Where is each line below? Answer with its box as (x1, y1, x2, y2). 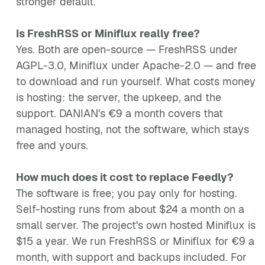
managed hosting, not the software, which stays (16, 122, 249, 136)
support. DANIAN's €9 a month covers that (16, 106, 223, 120)
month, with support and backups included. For (16, 250, 247, 264)
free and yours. (16, 138, 88, 152)
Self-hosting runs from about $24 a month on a (16, 202, 244, 216)
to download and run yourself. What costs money (16, 75, 256, 88)
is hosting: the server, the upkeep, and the (16, 91, 221, 104)
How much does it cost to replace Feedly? (16, 170, 234, 184)
